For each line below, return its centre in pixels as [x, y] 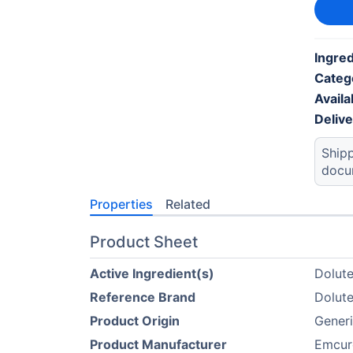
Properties [121, 204]
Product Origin [135, 321]
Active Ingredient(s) [152, 273]
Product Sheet [144, 242]
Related [188, 204]
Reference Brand [143, 297]
